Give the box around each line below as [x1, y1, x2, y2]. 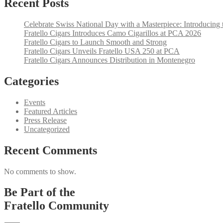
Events [24, 98, 45, 107]
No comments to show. [4, 167, 76, 176]
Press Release [24, 115, 67, 124]
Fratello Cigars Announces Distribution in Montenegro [24, 55, 195, 64]
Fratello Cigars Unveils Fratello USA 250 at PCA [24, 46, 180, 55]
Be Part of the [4, 186, 75, 199]
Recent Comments [4, 143, 97, 157]
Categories [4, 74, 59, 88]
